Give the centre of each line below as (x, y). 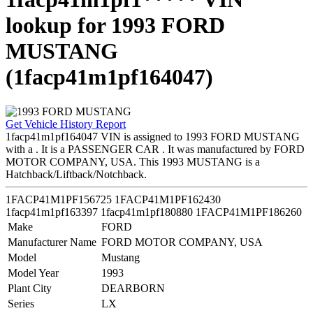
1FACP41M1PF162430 (168, 199)
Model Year (33, 272)
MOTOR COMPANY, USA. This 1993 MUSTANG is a (133, 161)
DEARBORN (133, 288)
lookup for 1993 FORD (115, 26)
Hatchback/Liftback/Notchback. (76, 174)
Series (21, 303)
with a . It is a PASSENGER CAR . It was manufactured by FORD (155, 149)
